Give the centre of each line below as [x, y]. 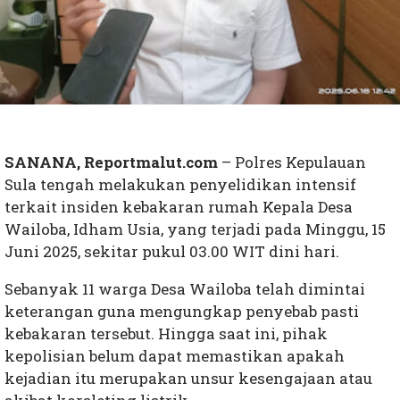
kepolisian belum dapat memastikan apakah [175, 356]
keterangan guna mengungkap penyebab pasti [182, 312]
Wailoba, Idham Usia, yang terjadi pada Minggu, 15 [195, 229]
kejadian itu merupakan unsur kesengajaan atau [188, 379]
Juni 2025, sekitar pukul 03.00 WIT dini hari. [172, 252]
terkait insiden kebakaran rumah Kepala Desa [179, 207]
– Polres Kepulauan [292, 162]
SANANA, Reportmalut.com [111, 162]
